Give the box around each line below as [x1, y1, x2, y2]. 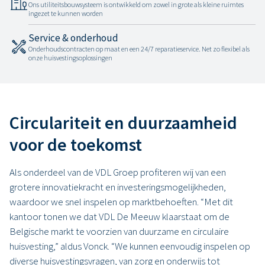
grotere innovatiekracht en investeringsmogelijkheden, [9, 180, 226, 193]
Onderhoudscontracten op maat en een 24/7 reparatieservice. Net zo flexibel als [28, 44, 250, 53]
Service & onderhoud [28, 31, 118, 44]
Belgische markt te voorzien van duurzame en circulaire [9, 224, 229, 238]
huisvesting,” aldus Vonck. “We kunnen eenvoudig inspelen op [9, 239, 250, 253]
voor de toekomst [9, 133, 142, 156]
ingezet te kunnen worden [28, 9, 103, 18]
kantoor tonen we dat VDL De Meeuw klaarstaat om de [9, 209, 230, 223]
